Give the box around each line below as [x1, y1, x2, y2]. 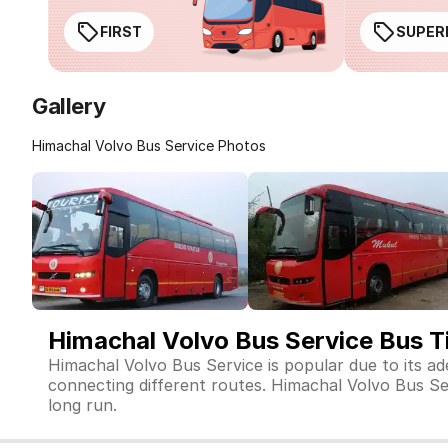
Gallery [32, 93, 106, 119]
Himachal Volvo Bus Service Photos [32, 137, 266, 154]
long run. [48, 395, 117, 415]
